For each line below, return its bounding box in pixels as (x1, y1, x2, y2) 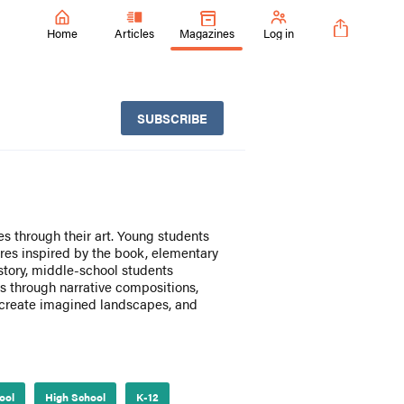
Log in (263, 23, 294, 41)
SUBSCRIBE (137, 109, 207, 127)
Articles (115, 23, 154, 41)
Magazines (179, 23, 234, 41)
